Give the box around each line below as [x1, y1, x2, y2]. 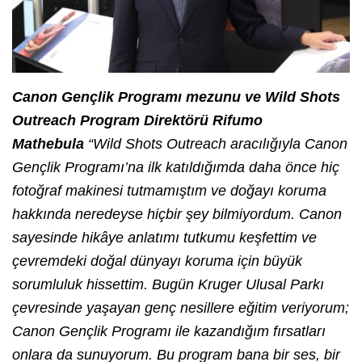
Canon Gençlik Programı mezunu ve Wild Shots [12, 88, 340, 105]
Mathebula [12, 135, 84, 152]
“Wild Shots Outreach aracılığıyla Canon [84, 135, 347, 152]
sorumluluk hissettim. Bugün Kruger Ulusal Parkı [12, 276, 324, 293]
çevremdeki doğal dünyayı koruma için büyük [12, 252, 302, 269]
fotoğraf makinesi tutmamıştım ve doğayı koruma [12, 182, 326, 199]
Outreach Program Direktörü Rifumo [12, 112, 263, 128]
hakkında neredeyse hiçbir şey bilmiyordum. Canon [12, 205, 342, 222]
